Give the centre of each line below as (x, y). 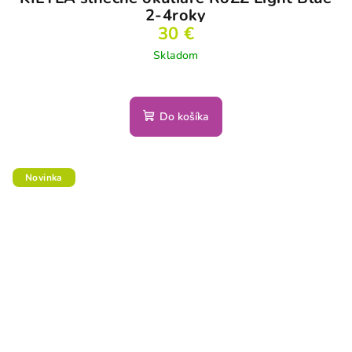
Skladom (176, 55)
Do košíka (184, 116)
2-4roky (176, 15)
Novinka (44, 177)
